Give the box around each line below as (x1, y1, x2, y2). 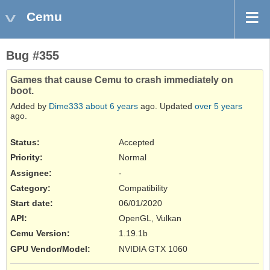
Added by (10, 101, 49, 111)
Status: (10, 137, 40, 148)
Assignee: (10, 168, 52, 178)
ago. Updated (138, 101, 195, 111)
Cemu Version (10, 228, 67, 239)
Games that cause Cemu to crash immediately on (10, 75, 233, 86)
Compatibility (119, 183, 168, 193)
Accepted (119, 137, 154, 148)
